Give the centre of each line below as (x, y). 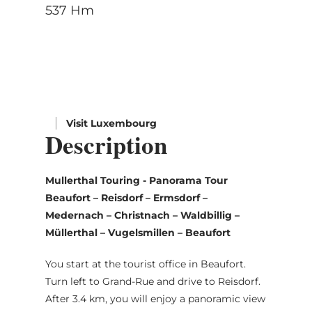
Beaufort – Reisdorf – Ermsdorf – (126, 197)
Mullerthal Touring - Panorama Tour (136, 180)
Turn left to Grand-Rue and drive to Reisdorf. (153, 281)
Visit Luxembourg (111, 123)
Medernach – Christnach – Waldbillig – (142, 215)
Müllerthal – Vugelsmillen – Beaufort (138, 232)
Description (106, 144)
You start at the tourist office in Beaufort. (145, 264)
